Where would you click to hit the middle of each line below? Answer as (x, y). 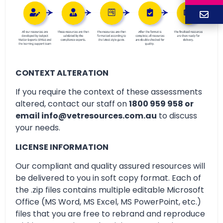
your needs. (38, 128)
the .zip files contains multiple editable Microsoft (110, 190)
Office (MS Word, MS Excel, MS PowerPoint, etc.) (108, 202)
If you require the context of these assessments (109, 92)
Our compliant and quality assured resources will (110, 166)
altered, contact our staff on (72, 104)
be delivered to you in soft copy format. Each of (108, 178)
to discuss (177, 116)
